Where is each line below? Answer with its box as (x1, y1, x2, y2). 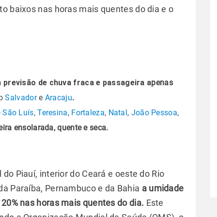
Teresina (37, 108, 68, 117)
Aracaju (45, 93, 72, 102)
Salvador (5, 93, 37, 102)
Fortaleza (71, 108, 105, 117)
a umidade (141, 183, 184, 193)
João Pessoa (131, 108, 177, 117)
